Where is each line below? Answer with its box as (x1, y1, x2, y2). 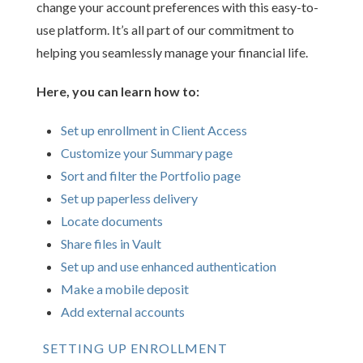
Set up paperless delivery (61, 190, 198, 206)
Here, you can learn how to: (36, 83, 199, 99)
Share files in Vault (61, 236, 161, 251)
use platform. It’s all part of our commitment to (36, 22, 294, 37)
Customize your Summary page (61, 145, 233, 160)
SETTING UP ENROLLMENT (43, 340, 228, 356)
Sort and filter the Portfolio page (61, 168, 241, 183)
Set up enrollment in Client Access (61, 122, 247, 138)
